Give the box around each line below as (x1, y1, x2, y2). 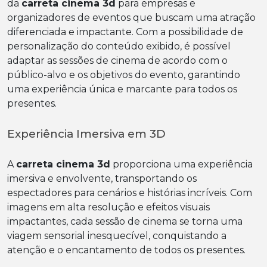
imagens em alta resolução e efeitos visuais (7, 201, 210, 213)
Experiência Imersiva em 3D (7, 127, 166, 141)
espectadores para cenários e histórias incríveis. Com (7, 187, 252, 199)
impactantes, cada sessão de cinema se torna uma (7, 216, 243, 228)
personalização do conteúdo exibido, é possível (7, 41, 231, 52)
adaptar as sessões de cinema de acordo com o (7, 55, 228, 67)
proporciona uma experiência (110, 159, 253, 170)
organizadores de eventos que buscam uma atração (7, 12, 256, 24)
